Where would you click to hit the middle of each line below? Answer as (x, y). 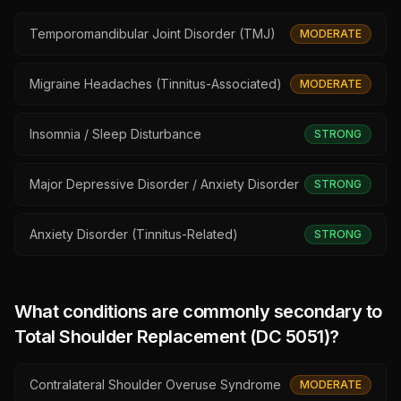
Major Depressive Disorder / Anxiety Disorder (164, 184)
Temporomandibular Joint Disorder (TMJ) (153, 34)
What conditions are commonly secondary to (198, 311)
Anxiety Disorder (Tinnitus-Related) (134, 234)
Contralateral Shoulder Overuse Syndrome (155, 384)
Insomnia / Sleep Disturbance (115, 134)
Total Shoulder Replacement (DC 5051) (172, 337)
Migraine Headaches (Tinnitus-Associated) (156, 84)
